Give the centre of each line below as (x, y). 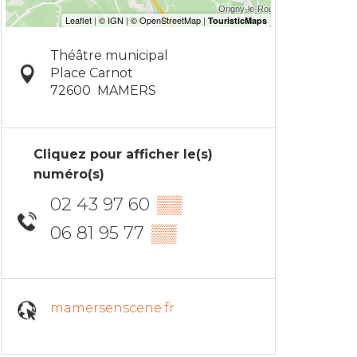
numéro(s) (69, 175)
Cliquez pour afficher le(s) (123, 155)
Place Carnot (91, 73)
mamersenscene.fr (112, 308)
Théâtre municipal (109, 56)
